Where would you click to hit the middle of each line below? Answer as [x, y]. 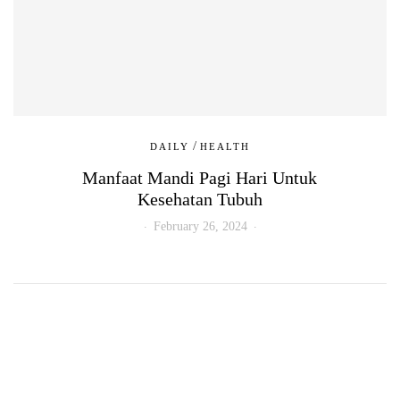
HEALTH [225, 146]
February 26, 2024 [200, 226]
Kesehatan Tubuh [200, 199]
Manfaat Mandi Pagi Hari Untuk [200, 177]
